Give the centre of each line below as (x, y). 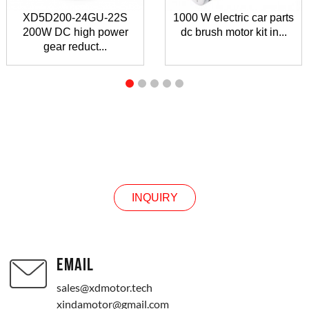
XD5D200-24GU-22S (76, 18)
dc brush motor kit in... (233, 32)
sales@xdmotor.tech (105, 288)
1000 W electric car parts (234, 18)
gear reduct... (76, 47)
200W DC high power (75, 32)
